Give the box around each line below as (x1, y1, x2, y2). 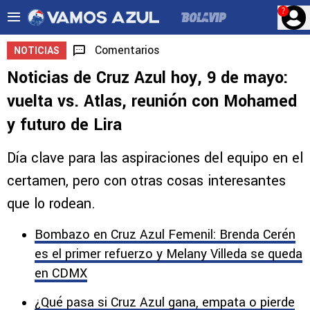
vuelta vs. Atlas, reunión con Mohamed (7, 90, 297, 113)
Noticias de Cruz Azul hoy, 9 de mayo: (7, 66, 289, 89)
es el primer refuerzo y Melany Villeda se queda (35, 245, 302, 263)
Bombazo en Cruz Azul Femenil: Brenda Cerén (35, 226, 295, 244)
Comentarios (95, 42, 160, 58)
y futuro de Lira (7, 113, 122, 136)
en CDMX (35, 264, 87, 282)
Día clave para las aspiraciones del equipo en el (7, 148, 303, 168)
